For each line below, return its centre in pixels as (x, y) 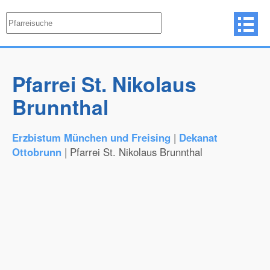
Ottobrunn (37, 152)
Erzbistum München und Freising (91, 137)
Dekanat (198, 137)
